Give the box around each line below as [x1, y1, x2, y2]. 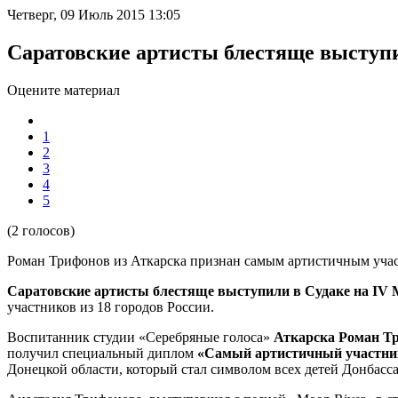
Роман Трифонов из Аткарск [7, 252, 180, 268]
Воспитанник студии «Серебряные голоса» [7, 329, 274, 345]
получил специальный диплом [7, 345, 197, 361]
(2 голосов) [7, 222, 75, 238]
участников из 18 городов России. [7, 298, 214, 314]
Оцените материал [7, 82, 120, 98]
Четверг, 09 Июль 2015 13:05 [7, 6, 180, 22]
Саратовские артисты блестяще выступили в [7, 283, 305, 298]
